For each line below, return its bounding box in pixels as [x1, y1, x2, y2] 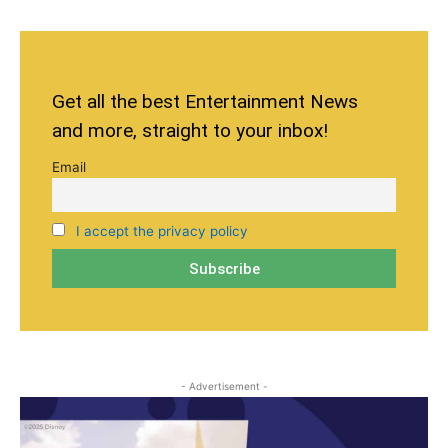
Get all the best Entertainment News [52, 90, 358, 113]
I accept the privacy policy [75, 222, 248, 239]
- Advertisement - [180, 379, 268, 392]
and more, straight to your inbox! [52, 119, 328, 142]
